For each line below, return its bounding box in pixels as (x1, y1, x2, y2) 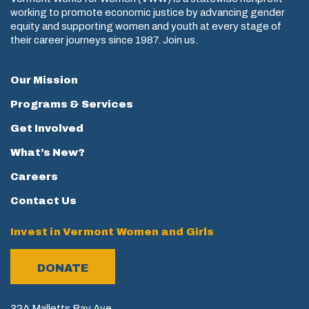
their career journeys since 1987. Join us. (10, 34, 198, 46)
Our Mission (10, 74, 78, 86)
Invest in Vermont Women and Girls (10, 226, 215, 237)
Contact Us (10, 195, 77, 206)
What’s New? (10, 146, 85, 158)
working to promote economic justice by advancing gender (10, 7, 285, 19)
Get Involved (10, 122, 83, 134)
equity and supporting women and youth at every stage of (10, 21, 281, 32)
